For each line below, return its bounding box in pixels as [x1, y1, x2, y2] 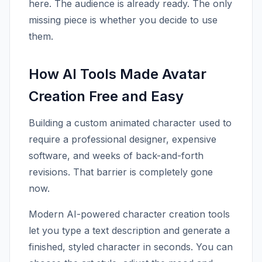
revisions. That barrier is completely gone [29, 166, 213, 178]
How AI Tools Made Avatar [29, 65, 206, 82]
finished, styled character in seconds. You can [29, 241, 233, 253]
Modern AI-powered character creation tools [29, 208, 230, 220]
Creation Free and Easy [29, 88, 184, 105]
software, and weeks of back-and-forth [29, 150, 204, 161]
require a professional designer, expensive [29, 133, 216, 145]
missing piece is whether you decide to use [29, 14, 218, 26]
